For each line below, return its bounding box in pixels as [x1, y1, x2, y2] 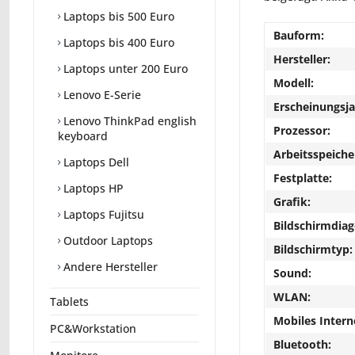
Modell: [273, 75, 314, 90]
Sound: [273, 265, 311, 281]
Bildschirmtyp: [273, 242, 353, 257]
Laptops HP [60, 181, 124, 197]
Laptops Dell [60, 155, 129, 170]
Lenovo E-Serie [60, 87, 141, 103]
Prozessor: [273, 123, 330, 138]
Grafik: [273, 194, 311, 209]
